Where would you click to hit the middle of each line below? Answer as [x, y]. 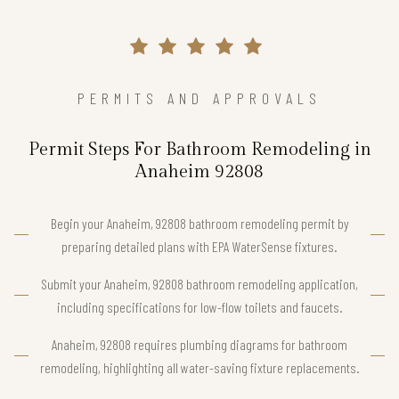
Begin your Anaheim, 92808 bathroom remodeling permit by [199, 223]
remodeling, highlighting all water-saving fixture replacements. [199, 367]
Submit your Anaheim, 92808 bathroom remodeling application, [199, 283]
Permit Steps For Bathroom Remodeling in [199, 149]
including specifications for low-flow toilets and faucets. [199, 306]
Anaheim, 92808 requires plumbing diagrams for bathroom [199, 344]
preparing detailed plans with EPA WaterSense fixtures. [199, 246]
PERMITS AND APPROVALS [199, 98]
